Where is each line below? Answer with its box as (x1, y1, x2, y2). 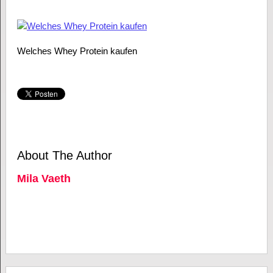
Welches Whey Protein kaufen (16, 46, 137, 57)
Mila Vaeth (16, 172, 71, 185)
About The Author (16, 149, 112, 163)
